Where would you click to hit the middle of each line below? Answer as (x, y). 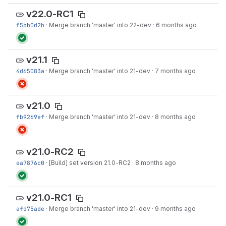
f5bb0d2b (30, 25)
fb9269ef (30, 117)
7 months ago (175, 71)
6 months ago (176, 25)
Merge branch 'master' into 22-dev (100, 25)
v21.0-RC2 (50, 152)
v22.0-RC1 (50, 14)
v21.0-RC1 (49, 198)
